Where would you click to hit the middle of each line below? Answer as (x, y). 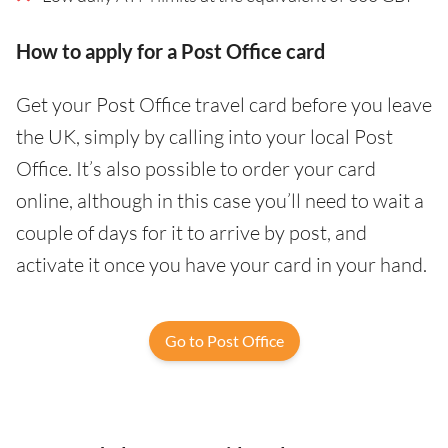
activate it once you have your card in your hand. (221, 264)
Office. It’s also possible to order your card (196, 168)
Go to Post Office (224, 340)
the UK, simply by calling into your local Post (204, 136)
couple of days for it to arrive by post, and (191, 232)
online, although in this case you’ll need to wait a (220, 200)
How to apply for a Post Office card (170, 50)
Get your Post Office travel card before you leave (224, 104)
